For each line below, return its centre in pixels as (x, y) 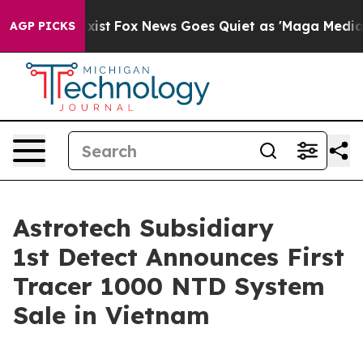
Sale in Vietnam (111, 315)
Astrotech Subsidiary (143, 228)
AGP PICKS (43, 26)
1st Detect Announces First (179, 257)
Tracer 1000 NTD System (169, 286)
